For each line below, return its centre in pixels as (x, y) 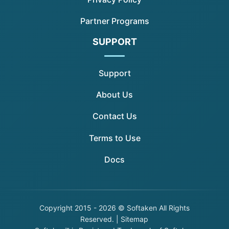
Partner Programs (114, 21)
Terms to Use (114, 138)
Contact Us (114, 116)
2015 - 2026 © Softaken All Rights (131, 208)
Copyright (56, 208)
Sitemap (135, 219)
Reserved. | (101, 219)
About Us (114, 94)
